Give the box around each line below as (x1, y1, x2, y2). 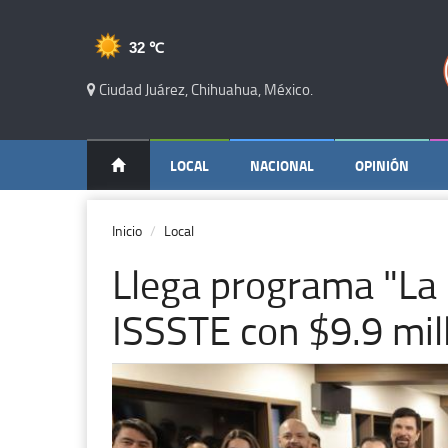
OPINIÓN (355, 155, 409, 176)
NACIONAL (250, 155, 314, 176)
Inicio (112, 221, 142, 240)
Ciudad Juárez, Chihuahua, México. (96, 79, 313, 100)
